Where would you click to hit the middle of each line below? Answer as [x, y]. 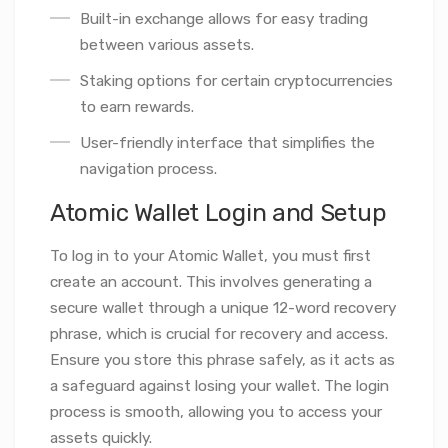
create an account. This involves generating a [211, 282]
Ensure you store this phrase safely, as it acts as [222, 360]
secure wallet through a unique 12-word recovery [223, 308]
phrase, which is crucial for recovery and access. [219, 334]
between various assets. [167, 45]
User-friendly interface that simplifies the [227, 143]
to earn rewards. [137, 107]
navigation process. [148, 169]
